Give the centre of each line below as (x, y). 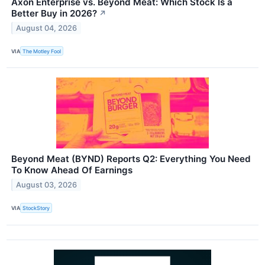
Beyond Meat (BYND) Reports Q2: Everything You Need (131, 159)
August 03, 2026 (47, 185)
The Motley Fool (42, 51)
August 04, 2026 (47, 28)
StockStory (36, 208)
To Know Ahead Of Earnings (72, 170)
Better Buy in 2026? (54, 14)
